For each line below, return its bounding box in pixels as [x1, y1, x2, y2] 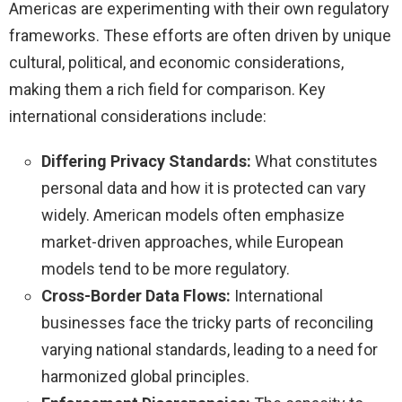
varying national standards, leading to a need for [41, 340, 378, 360]
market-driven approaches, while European [41, 232, 344, 252]
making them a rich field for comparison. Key [9, 80, 326, 100]
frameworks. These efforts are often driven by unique [9, 26, 391, 46]
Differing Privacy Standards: [41, 152, 251, 171]
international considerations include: [9, 107, 267, 127]
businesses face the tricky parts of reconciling [41, 313, 373, 333]
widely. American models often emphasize [41, 205, 345, 225]
